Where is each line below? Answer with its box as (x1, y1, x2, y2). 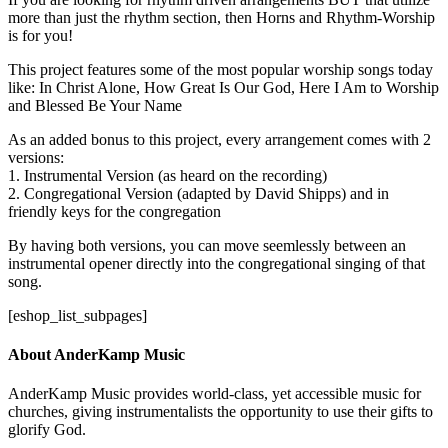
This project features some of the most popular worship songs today (8, 60, 433, 78)
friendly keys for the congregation (8, 202, 221, 220)
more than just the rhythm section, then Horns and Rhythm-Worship (8, 8, 435, 26)
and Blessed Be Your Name (8, 96, 182, 114)
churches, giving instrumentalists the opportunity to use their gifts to (8, 403, 433, 421)
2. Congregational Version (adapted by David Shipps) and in (8, 184, 389, 202)
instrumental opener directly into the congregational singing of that (8, 254, 425, 272)
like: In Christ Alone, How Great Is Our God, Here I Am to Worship (8, 78, 439, 96)
